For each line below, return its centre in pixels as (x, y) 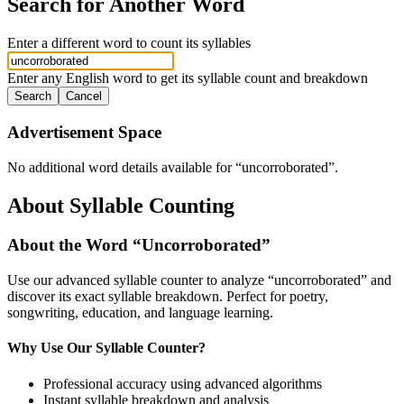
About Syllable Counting (121, 205)
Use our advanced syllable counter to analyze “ (141, 280)
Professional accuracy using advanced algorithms (183, 383)
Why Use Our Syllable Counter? (106, 348)
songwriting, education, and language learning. (140, 313)
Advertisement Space (84, 132)
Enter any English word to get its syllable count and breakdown (188, 78)
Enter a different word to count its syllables (129, 43)
